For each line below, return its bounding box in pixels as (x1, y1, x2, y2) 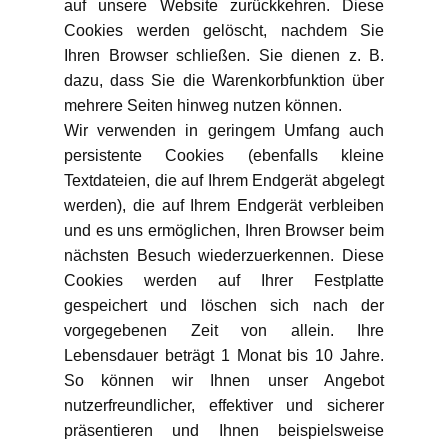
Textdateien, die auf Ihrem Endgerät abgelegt (64, 172, 384, 189)
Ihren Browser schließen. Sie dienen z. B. (64, 47, 384, 64)
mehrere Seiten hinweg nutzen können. (64, 97, 342, 114)
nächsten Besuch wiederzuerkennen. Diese (64, 247, 384, 264)
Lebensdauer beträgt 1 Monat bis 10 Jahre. (64, 347, 384, 364)
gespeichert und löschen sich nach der (64, 297, 384, 314)
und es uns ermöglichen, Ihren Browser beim (64, 222, 384, 239)
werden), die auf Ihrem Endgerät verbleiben (64, 197, 384, 214)
